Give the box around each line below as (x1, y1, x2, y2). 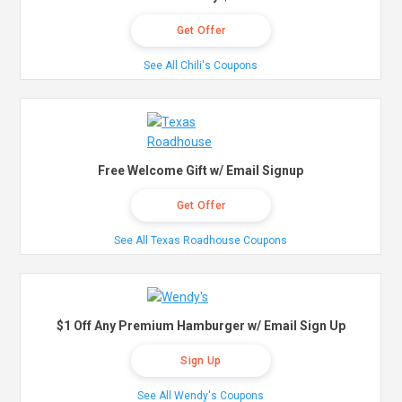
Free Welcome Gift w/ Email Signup (98, 163, 304, 179)
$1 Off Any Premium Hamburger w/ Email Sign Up (56, 319, 345, 334)
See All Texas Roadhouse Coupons (114, 234, 288, 248)
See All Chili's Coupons (144, 59, 258, 73)
